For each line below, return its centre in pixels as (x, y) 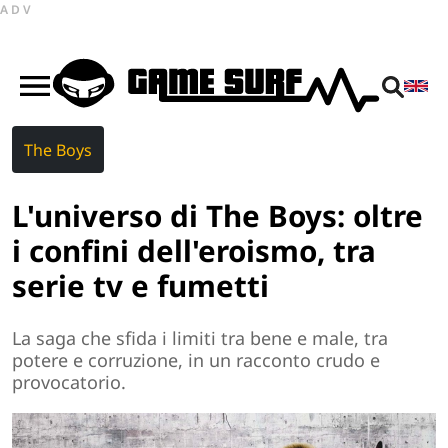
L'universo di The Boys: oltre (217, 215)
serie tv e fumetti (140, 285)
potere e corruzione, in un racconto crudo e (196, 360)
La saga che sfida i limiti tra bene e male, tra (200, 338)
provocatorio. (69, 382)
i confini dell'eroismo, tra (194, 250)
